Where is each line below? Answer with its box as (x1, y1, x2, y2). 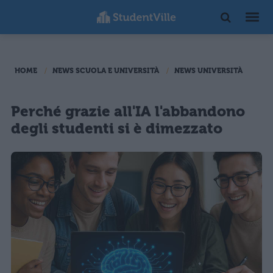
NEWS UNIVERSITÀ (174, 66, 243, 75)
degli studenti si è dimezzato (11, 120, 222, 137)
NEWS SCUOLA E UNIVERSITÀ (52, 66, 159, 75)
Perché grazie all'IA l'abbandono (11, 103, 245, 120)
